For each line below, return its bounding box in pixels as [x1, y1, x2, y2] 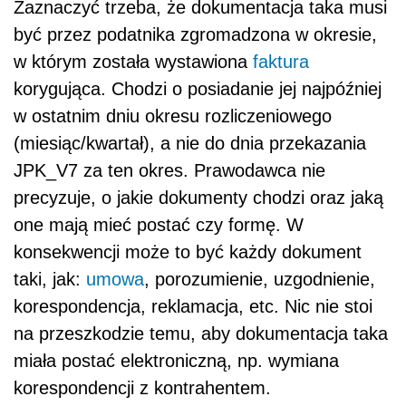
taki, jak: [14, 269, 86, 290]
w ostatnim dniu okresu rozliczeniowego [14, 106, 332, 127]
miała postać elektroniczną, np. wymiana [14, 351, 339, 372]
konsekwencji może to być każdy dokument [14, 242, 362, 263]
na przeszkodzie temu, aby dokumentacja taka [14, 324, 388, 344]
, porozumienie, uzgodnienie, [144, 269, 375, 290]
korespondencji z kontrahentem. [14, 378, 271, 399]
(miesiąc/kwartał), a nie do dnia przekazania [14, 133, 366, 154]
